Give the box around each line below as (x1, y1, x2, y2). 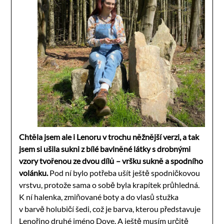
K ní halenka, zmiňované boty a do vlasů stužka (19, 191, 179, 201)
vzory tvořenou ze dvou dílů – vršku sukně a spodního (19, 155, 203, 165)
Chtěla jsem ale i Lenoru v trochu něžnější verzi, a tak (19, 131, 199, 141)
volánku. (19, 167, 48, 177)
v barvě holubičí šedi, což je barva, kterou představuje (19, 203, 201, 213)
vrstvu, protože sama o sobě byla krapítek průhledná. (19, 179, 200, 189)
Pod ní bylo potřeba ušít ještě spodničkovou (48, 167, 200, 177)
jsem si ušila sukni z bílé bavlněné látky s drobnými (19, 143, 191, 153)
